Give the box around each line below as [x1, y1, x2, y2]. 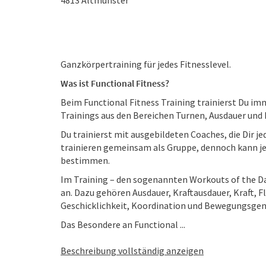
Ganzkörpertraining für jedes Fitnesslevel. [61, 58, 231, 70]
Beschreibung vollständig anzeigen [61, 245, 204, 256]
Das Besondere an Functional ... [61, 218, 185, 230]
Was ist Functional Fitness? [61, 77, 169, 89]
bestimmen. [61, 154, 110, 166]
